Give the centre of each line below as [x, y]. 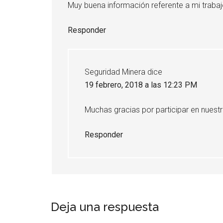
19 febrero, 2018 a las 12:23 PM [141, 85]
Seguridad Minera [115, 72]
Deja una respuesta [105, 207]
